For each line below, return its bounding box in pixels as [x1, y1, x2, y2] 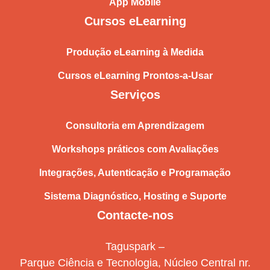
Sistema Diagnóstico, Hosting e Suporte [43, 190, 227, 201]
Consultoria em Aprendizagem [66, 120, 204, 131]
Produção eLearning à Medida [66, 46, 204, 57]
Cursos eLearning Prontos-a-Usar [57, 70, 213, 81]
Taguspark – [105, 240, 165, 253]
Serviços [110, 87, 160, 101]
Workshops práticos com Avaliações [51, 143, 219, 154]
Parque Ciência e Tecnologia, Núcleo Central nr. [19, 256, 251, 269]
